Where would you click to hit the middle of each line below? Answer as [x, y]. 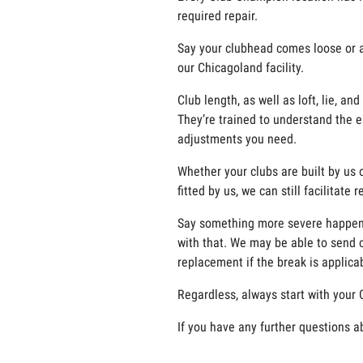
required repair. [217, 16]
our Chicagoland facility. [240, 68]
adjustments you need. [237, 139]
